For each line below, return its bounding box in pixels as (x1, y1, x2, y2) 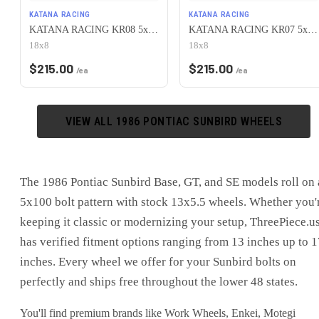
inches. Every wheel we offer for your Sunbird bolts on (20, 254, 296, 268)
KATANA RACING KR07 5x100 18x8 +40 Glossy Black (308, 23, 318, 35)
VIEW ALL (66, 114, 116, 128)
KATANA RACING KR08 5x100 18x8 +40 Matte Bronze (148, 23, 158, 35)
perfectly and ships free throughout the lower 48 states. (20, 274, 298, 288)
